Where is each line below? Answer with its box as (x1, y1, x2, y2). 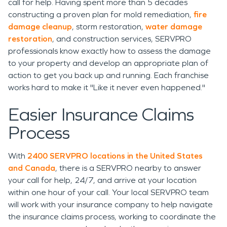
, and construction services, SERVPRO (52, 34, 192, 44)
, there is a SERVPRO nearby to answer (55, 163, 201, 173)
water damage (145, 22, 202, 31)
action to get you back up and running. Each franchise (8, 70, 209, 80)
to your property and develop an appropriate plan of (8, 58, 208, 68)
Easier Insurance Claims (8, 104, 194, 126)
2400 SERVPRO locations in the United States (25, 151, 203, 161)
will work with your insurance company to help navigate (8, 200, 213, 209)
